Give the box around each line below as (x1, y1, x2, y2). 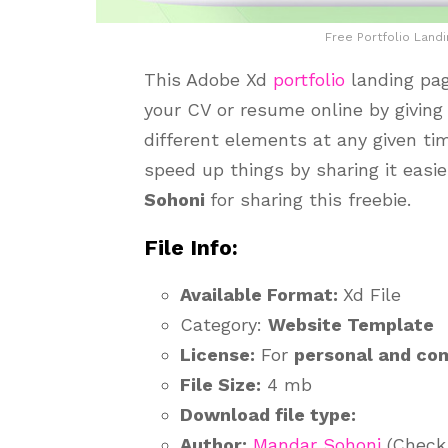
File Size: (180, 374, 261, 396)
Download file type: (180, 404, 356, 426)
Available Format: (180, 284, 343, 306)
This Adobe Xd (144, 69, 273, 91)
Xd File (343, 284, 401, 306)
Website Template (268, 314, 434, 336)
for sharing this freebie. (210, 189, 411, 211)
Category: (180, 314, 268, 336)
